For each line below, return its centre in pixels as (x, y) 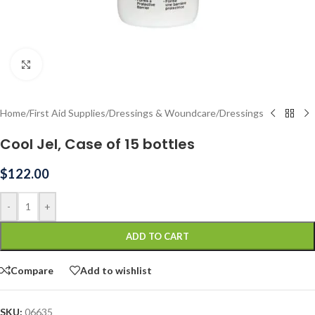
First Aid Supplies (67, 113)
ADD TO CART (157, 236)
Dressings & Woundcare (162, 113)
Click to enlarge (75, 64)
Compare (32, 270)
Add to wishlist (116, 270)
